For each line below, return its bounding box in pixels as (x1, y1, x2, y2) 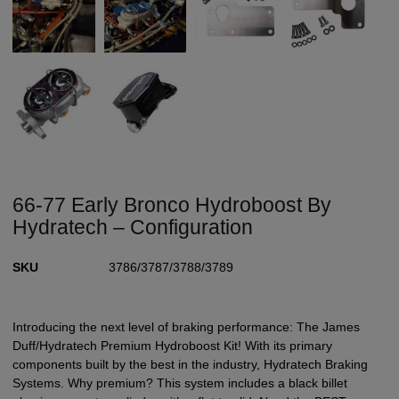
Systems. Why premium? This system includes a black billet (12, 375, 348, 390)
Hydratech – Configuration (12, 215, 254, 239)
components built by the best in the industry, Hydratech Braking (12, 356, 369, 371)
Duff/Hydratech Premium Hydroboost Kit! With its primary (12, 338, 333, 353)
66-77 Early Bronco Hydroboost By (12, 192, 332, 216)
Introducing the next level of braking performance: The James (12, 319, 361, 334)
